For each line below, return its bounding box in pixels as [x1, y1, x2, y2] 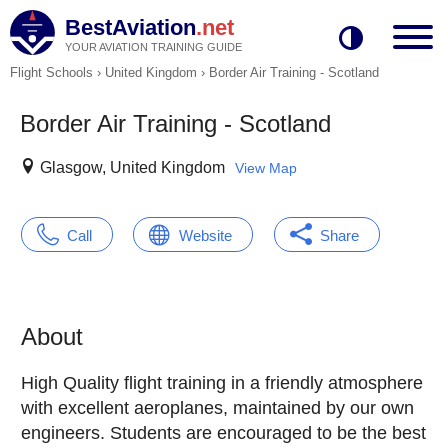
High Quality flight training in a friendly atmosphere [21, 373, 423, 393]
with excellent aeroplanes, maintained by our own [21, 398, 414, 418]
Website [179, 227, 232, 244]
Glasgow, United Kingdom [36, 159, 229, 176]
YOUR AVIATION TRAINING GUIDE [65, 41, 242, 53]
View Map [235, 160, 297, 176]
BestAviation [65, 15, 196, 40]
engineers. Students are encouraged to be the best [21, 423, 426, 443]
